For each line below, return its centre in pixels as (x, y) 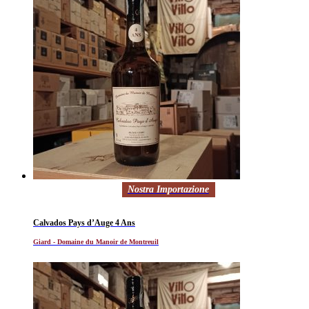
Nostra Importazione (168, 190)
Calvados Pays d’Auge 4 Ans (84, 223)
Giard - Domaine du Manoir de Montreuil (96, 242)
